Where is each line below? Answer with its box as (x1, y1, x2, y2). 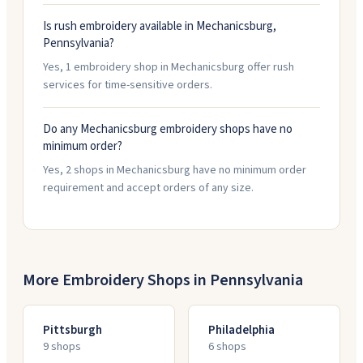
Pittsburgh (43, 322, 102, 339)
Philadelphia (208, 322, 275, 339)
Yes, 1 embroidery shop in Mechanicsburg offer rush (43, 59, 294, 75)
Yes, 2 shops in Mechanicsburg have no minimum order (43, 162, 306, 178)
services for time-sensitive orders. (43, 77, 212, 93)
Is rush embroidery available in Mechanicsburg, (43, 18, 276, 35)
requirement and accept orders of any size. (43, 180, 254, 196)
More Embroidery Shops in (23, 269, 210, 292)
